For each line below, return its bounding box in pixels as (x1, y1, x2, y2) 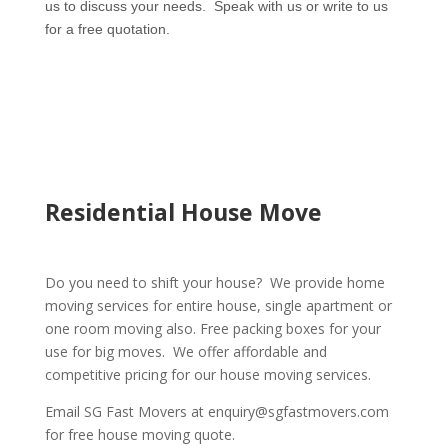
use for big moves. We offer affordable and (44, 342, 327, 361)
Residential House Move (44, 196, 322, 228)
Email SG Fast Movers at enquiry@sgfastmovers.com (44, 402, 389, 421)
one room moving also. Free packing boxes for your (44, 319, 381, 338)
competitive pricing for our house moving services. (44, 365, 371, 384)
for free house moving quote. (44, 425, 235, 444)
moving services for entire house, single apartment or (44, 296, 392, 315)
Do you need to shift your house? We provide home (44, 273, 385, 292)
